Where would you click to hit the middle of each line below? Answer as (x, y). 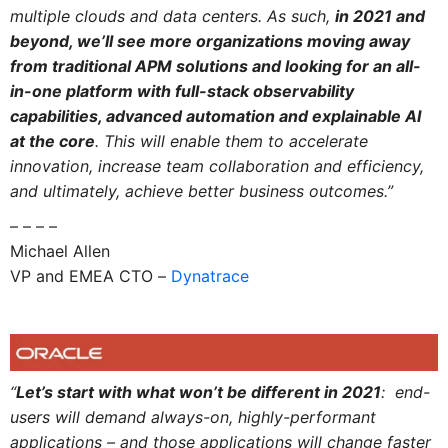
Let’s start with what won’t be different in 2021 (198, 392)
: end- (405, 392)
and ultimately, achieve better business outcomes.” (201, 191)
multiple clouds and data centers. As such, (172, 16)
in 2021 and (379, 16)
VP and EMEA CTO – (90, 276)
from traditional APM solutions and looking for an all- (215, 66)
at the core (52, 141)
